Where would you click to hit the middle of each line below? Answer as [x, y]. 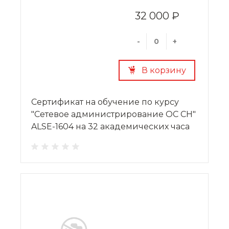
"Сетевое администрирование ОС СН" [113, 114]
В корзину [164, 70]
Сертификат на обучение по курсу [105, 102]
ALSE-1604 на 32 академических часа [110, 126]
